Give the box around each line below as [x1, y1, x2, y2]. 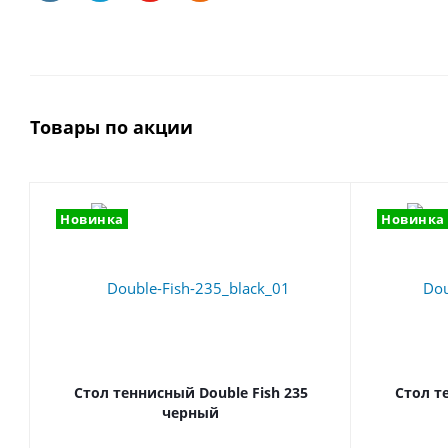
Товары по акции [30, 115, 193, 139]
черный [162, 403, 219, 422]
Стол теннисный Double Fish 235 [73, 383, 308, 402]
